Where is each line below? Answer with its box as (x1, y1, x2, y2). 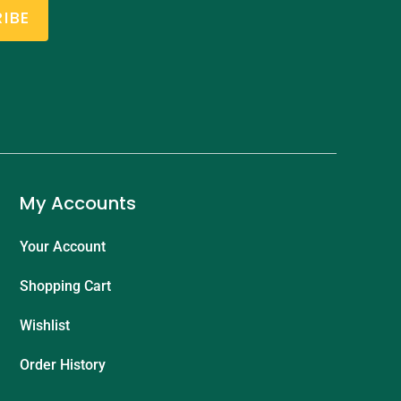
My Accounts (20, 190, 136, 216)
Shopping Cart (20, 277, 111, 294)
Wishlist (20, 316, 70, 334)
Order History (20, 355, 106, 373)
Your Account (20, 237, 106, 255)
